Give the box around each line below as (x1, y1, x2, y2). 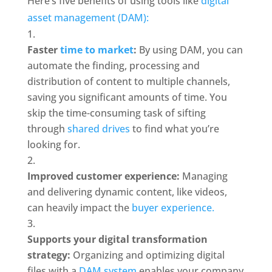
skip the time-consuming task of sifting (27, 106, 206, 120)
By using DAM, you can (138, 43, 243, 56)
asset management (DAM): (27, 11, 151, 24)
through (27, 122, 67, 135)
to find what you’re (129, 122, 219, 135)
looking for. (27, 138, 80, 151)
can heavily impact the (27, 201, 132, 214)
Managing (179, 169, 228, 183)
